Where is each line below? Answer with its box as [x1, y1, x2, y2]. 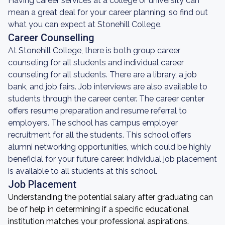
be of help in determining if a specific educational [8, 204, 189, 214]
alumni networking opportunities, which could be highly [8, 142, 211, 152]
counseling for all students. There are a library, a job [8, 70, 197, 79]
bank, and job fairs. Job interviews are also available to [8, 82, 207, 91]
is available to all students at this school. [8, 166, 157, 176]
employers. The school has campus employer [8, 118, 178, 128]
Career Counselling [8, 32, 94, 44]
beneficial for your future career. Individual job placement [8, 154, 217, 164]
